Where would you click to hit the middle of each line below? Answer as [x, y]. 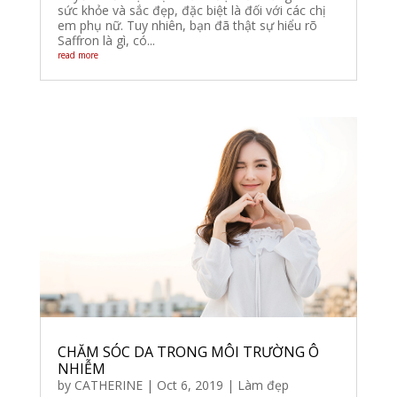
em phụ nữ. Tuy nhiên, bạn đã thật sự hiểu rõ [187, 26]
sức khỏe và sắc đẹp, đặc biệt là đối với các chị [191, 11]
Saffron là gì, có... [106, 41]
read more [78, 55]
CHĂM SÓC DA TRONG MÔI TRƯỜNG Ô [188, 351]
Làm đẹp [263, 385]
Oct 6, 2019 [190, 385]
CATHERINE [108, 385]
